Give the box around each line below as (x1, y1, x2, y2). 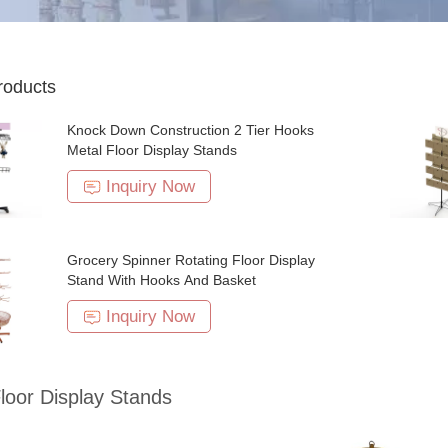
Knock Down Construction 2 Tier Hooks (67, 122, 314, 138)
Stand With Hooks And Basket (67, 272, 256, 288)
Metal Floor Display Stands (67, 142, 237, 158)
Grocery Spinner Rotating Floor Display (67, 252, 315, 268)
